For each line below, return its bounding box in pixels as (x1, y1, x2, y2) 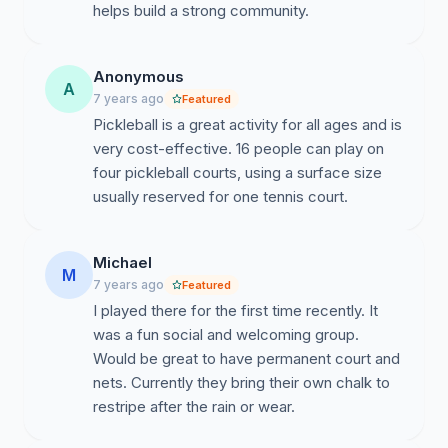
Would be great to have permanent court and (93, 349, 400, 368)
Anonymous (93, 67, 184, 86)
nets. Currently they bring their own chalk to (93, 373, 390, 392)
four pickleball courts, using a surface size (93, 163, 382, 182)
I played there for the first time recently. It (93, 301, 378, 320)
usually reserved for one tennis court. (93, 187, 348, 206)
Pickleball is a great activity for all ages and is (93, 115, 402, 134)
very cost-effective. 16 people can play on (93, 139, 384, 158)
